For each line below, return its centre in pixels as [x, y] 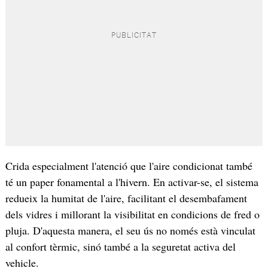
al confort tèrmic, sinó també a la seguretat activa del [120, 246]
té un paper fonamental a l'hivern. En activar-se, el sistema [132, 182]
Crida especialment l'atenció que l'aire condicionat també [129, 165]
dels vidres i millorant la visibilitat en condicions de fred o [132, 214]
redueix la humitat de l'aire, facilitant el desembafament [126, 198]
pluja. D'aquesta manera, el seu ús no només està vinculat [130, 230]
